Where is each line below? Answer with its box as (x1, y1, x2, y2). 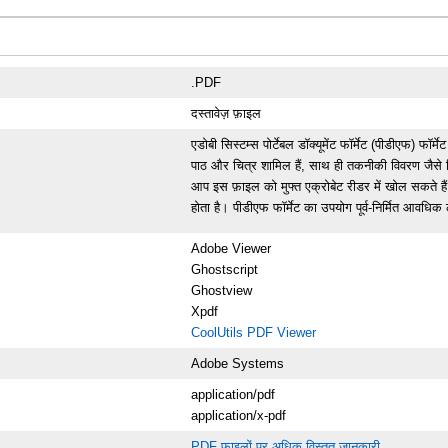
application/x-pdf (191, 407, 287, 423)
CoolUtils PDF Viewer (191, 324, 317, 340)
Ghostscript (191, 261, 259, 277)
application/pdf (191, 386, 276, 402)
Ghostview (191, 282, 253, 298)
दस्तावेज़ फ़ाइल (191, 105, 262, 121)
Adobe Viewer (191, 240, 272, 256)
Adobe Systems (191, 355, 285, 371)
